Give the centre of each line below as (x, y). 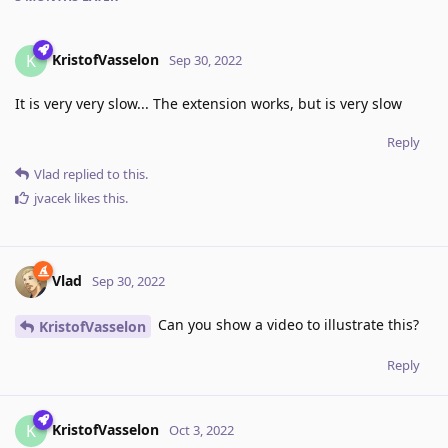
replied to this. (104, 174)
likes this (98, 198)
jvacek (52, 198)
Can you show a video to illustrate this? (286, 325)
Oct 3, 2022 (201, 430)
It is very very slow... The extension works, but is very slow (208, 104)
